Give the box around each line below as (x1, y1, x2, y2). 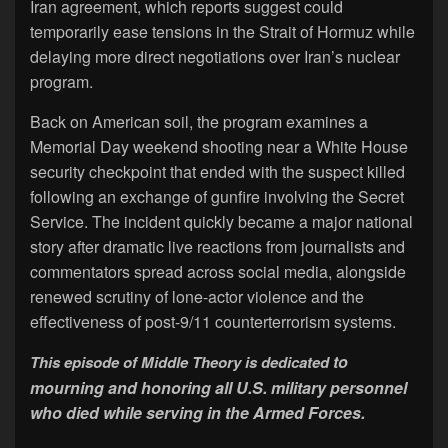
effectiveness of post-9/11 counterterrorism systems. (30, 309, 396, 333)
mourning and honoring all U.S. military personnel (30, 375, 407, 399)
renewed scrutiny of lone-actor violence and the (30, 284, 364, 308)
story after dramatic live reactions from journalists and (30, 234, 405, 258)
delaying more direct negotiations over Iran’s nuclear (30, 44, 400, 68)
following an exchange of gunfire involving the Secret (30, 184, 404, 208)
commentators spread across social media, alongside (30, 259, 406, 283)
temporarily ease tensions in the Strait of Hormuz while (30, 19, 415, 43)
